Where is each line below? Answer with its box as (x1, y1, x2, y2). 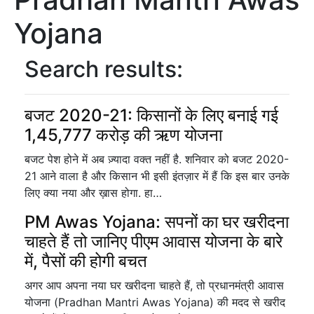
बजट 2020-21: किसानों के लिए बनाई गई (25, 105, 278, 125)
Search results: (25, 55, 183, 83)
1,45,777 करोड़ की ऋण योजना (25, 125, 222, 145)
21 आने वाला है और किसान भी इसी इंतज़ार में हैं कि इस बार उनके (25, 169, 289, 183)
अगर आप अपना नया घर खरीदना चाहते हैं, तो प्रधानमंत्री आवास (25, 278, 284, 292)
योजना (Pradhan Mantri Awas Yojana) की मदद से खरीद (25, 295, 285, 309)
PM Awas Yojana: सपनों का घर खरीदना (25, 212, 289, 232)
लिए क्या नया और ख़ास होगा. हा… (25, 186, 162, 200)
